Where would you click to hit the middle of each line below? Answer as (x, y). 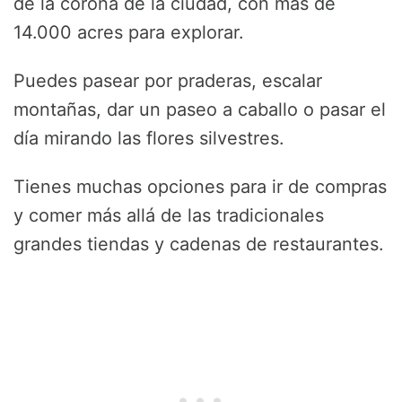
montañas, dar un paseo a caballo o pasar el (200, 110)
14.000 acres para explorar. (129, 33)
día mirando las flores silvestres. (149, 139)
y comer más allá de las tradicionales (169, 216)
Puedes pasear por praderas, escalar (168, 81)
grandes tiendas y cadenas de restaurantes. (199, 245)
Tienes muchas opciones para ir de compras (200, 187)
